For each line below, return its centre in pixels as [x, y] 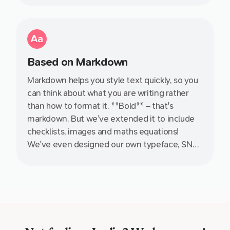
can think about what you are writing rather [108, 93]
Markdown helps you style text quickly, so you [113, 81]
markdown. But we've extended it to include [111, 119]
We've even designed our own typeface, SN [110, 145]
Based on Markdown [78, 62]
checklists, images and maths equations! [103, 132]
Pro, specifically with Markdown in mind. [102, 158]
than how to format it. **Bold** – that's [100, 106]
